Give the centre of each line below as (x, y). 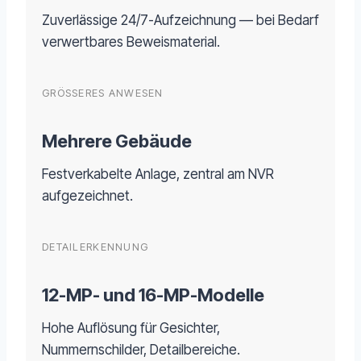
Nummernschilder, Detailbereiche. (141, 350)
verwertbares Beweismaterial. (131, 42)
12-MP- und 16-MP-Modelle (153, 295)
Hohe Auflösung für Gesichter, (131, 328)
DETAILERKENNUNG (95, 247)
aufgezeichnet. (87, 196)
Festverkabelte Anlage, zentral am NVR (158, 174)
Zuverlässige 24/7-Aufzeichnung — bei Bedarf (180, 21)
